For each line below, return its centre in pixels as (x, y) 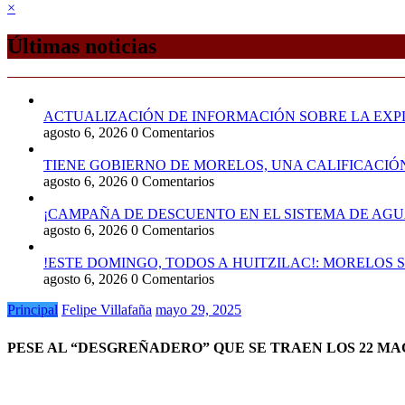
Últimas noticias (82, 46)
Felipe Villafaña (107, 309)
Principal (33, 309)
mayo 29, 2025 (198, 309)
